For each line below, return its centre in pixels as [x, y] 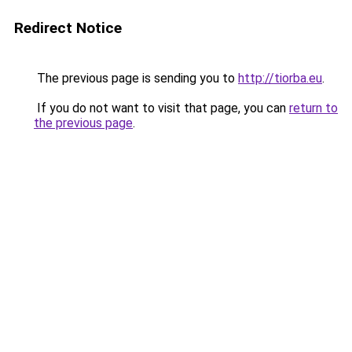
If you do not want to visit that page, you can [161, 108]
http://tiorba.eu [280, 78]
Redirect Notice [68, 28]
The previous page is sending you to [136, 78]
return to [313, 108]
